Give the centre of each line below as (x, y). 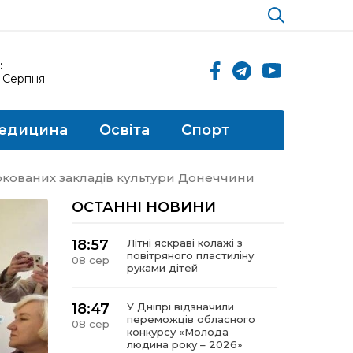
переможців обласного (191, 319)
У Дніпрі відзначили (180, 307)
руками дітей (162, 268)
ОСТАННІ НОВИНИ (144, 207)
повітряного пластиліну (190, 255)
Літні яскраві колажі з (185, 243)
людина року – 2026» (185, 344)
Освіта (124, 130)
